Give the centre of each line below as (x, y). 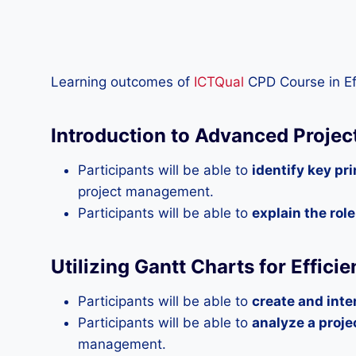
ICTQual (219, 82)
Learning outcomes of (122, 82)
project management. (146, 192)
